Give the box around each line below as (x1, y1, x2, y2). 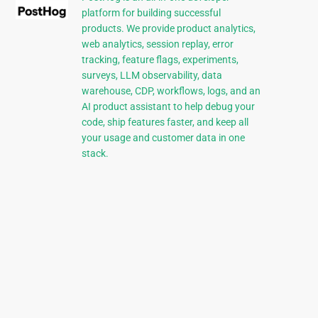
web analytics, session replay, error (81, 38, 234, 50)
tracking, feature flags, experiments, (81, 54, 238, 66)
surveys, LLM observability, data (81, 70, 222, 82)
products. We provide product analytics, (81, 23, 256, 35)
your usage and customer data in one (81, 132, 245, 144)
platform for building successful (81, 7, 221, 19)
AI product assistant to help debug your (81, 101, 255, 113)
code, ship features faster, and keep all (81, 116, 248, 128)
